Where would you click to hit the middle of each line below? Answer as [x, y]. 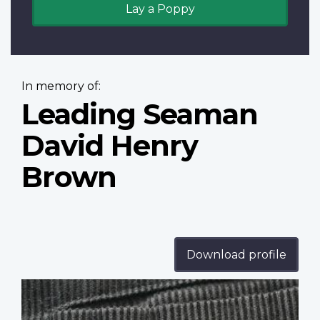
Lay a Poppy [160, 9]
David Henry [110, 146]
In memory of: [61, 86]
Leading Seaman [140, 114]
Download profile [236, 255]
